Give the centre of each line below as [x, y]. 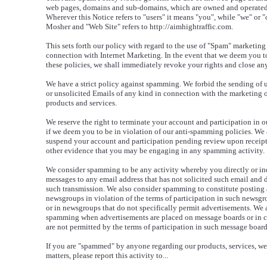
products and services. [81, 103]
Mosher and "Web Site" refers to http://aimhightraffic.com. [139, 27]
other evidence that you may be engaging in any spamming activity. [155, 150]
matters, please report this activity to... [107, 255]
